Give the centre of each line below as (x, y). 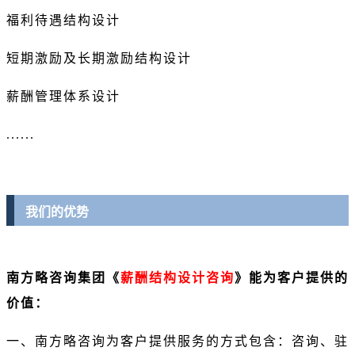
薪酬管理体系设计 (63, 97)
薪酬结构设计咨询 (177, 277)
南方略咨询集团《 (63, 277)
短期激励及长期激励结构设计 (99, 59)
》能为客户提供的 (292, 277)
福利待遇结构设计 (63, 21)
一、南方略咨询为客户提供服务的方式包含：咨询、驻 (177, 341)
